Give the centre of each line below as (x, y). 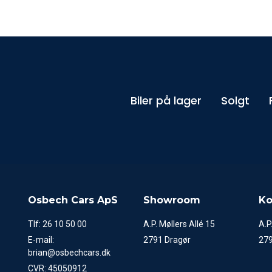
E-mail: (41, 240)
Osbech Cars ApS (73, 200)
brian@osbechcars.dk (69, 253)
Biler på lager (166, 100)
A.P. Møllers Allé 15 (179, 224)
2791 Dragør (167, 240)
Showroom (172, 200)
